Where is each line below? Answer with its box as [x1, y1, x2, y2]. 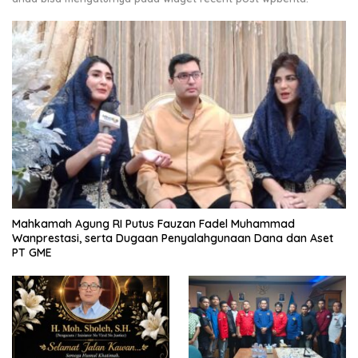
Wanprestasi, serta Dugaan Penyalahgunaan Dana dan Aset [12, 231, 333, 246]
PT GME [12, 245, 52, 261]
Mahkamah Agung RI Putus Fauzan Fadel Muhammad [12, 217, 295, 232]
